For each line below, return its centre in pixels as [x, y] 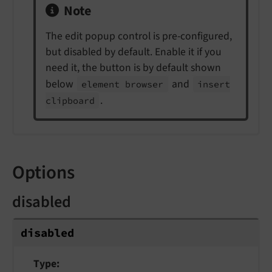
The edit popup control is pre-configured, [139, 36]
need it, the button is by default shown [133, 67]
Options [43, 172]
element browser [123, 84]
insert [214, 84]
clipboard [70, 100]
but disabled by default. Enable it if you [134, 52]
